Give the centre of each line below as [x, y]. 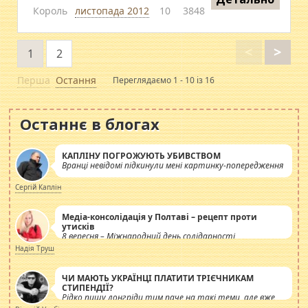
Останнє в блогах [90, 124]
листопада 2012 [112, 11]
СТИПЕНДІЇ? [88, 288]
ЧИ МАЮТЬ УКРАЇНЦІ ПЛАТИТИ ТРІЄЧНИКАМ [158, 278]
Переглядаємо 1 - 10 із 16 [164, 80]
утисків [79, 227]
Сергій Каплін [38, 187]
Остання [76, 80]
